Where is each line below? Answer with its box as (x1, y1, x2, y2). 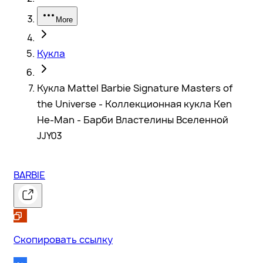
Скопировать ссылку (14, 233, 113, 246)
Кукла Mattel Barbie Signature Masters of (37, 82, 232, 95)
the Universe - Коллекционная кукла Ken (37, 97, 232, 110)
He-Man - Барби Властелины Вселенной (37, 113, 228, 126)
